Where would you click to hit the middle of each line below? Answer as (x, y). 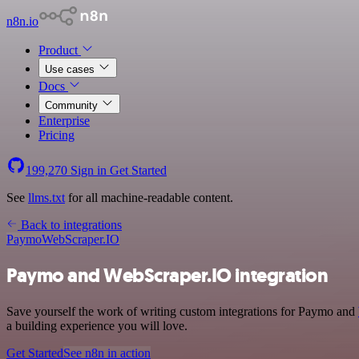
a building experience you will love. (97, 325)
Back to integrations (70, 225)
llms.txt (46, 198)
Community (73, 105)
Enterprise (64, 121)
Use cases (71, 69)
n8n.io (22, 21)
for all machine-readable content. (149, 198)
